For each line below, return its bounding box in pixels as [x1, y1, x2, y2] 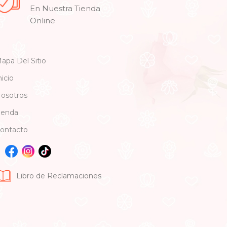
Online [30, 16, 56, 26]
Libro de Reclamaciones [16, 171, 102, 180]
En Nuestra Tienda [30, 4, 101, 14]
